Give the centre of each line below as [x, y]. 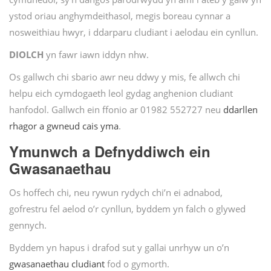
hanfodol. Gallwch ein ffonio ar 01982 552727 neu [116, 110]
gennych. [28, 225]
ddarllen [240, 110]
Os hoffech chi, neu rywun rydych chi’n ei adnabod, [116, 193]
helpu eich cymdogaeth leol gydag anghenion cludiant [121, 93]
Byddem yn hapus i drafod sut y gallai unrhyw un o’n [119, 248]
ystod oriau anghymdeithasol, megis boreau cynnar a [120, 16]
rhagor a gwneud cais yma [64, 126]
